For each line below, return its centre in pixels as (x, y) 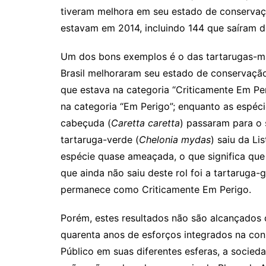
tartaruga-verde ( (100, 139)
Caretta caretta (145, 123)
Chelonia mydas (175, 139)
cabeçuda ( (86, 123)
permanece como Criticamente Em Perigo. (156, 189)
